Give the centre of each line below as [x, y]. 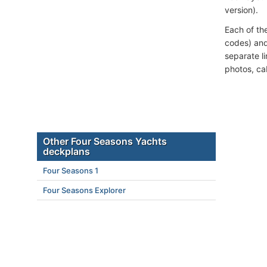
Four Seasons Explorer [84, 190]
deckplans [66, 151]
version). [241, 10]
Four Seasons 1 [71, 170]
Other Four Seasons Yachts [105, 141]
